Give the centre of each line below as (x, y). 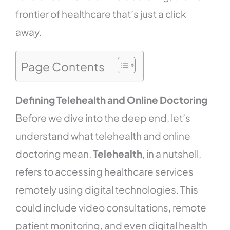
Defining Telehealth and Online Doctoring (112, 100)
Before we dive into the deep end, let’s (103, 118)
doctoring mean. (54, 154)
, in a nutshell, (172, 154)
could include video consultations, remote (111, 208)
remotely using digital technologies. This (107, 190)
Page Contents (63, 67)
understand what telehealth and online (103, 136)
